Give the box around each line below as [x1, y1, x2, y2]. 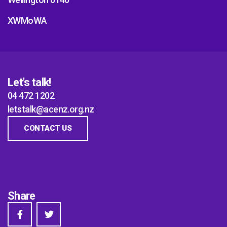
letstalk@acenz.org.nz [8, 103, 94, 115]
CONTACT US [24, 123, 72, 133]
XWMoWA [8, 15, 47, 26]
